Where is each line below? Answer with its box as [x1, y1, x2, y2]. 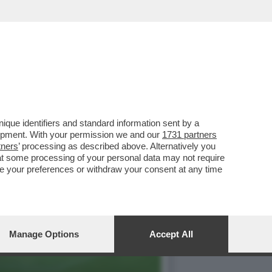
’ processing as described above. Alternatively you [18, 141, 216, 151]
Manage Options [9, 229, 79, 239]
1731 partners [162, 129, 217, 140]
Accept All [149, 229, 193, 239]
